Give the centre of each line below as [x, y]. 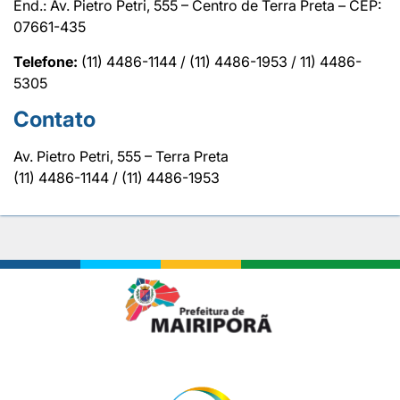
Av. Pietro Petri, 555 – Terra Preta [121, 156]
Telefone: [46, 61]
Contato [54, 119]
